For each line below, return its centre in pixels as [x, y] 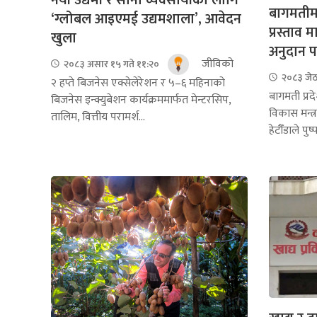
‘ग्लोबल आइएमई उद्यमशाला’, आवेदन [146, 19]
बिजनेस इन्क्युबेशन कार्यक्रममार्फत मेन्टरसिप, [141, 100]
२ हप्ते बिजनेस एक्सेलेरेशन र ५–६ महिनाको [138, 83]
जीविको [216, 64]
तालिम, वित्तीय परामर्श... [98, 117]
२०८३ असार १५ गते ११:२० [110, 64]
